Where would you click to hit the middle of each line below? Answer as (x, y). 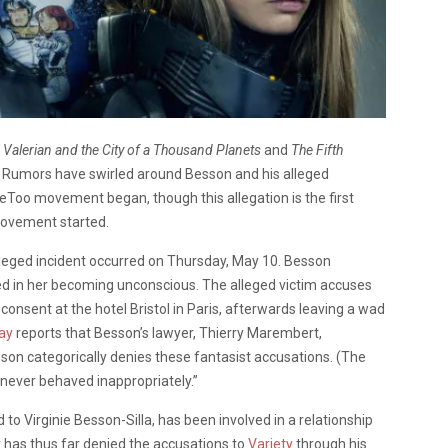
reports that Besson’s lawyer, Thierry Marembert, (167, 332)
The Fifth (315, 149)
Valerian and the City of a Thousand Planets (133, 149)
